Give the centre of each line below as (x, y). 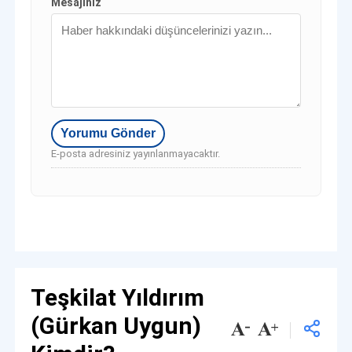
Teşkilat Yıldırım (118, 298)
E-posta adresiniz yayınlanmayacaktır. (136, 154)
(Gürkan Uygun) (116, 326)
